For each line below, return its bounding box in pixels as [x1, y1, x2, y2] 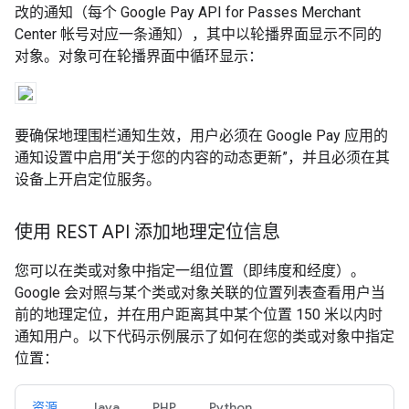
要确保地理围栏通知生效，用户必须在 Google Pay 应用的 [15, 127, 388, 144]
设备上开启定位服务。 [15, 171, 161, 188]
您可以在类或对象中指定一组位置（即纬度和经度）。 [15, 262, 365, 279]
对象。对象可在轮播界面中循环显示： [15, 47, 263, 65]
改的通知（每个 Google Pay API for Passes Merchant [15, 4, 361, 21]
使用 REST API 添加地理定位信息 [15, 221, 280, 244]
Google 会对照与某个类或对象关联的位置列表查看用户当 [15, 284, 385, 301]
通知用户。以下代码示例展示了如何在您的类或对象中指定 [15, 328, 394, 345]
